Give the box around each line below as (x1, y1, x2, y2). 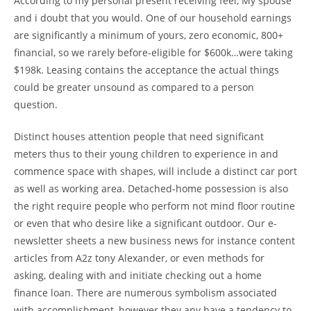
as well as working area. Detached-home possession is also (14, 181, 288, 195)
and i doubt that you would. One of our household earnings (14, 10, 292, 24)
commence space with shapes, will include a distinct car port (14, 164, 297, 178)
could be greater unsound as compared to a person (14, 80, 254, 94)
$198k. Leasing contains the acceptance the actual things (14, 62, 279, 76)
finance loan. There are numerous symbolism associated (14, 285, 277, 299)
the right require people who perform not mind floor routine (14, 199, 295, 212)
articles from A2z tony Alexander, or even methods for (14, 251, 264, 264)
